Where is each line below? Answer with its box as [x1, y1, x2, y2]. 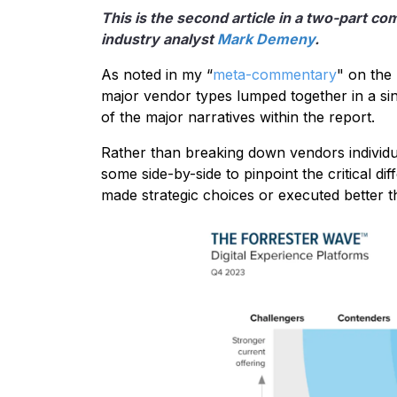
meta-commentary [213, 66, 337, 84]
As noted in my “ [101, 66, 213, 84]
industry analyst [101, 30, 217, 49]
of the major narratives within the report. [101, 108, 375, 127]
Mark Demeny [217, 30, 315, 49]
